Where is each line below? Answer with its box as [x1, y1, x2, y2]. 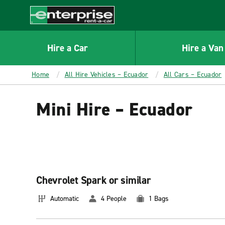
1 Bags [149, 193, 169, 203]
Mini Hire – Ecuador [36, 97, 193, 122]
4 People [101, 193, 127, 203]
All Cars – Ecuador [163, 70, 222, 79]
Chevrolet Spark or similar [36, 173, 151, 187]
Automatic [50, 193, 79, 203]
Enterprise [30, 24, 67, 35]
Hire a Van [182, 41, 224, 54]
